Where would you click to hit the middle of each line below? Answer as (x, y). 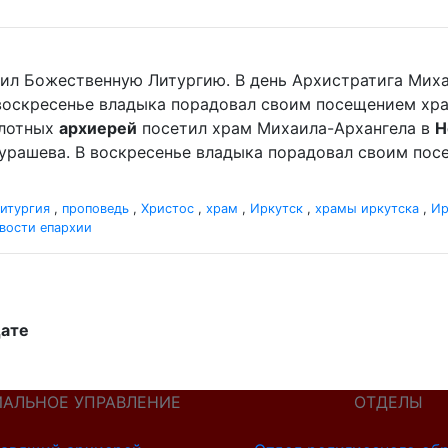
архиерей (98, 128)
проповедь (95, 208)
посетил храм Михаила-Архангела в (286, 128)
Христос (167, 208)
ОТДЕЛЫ (388, 402)
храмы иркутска (367, 208)
